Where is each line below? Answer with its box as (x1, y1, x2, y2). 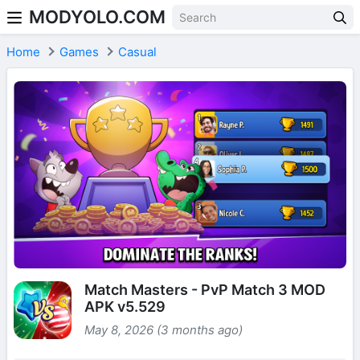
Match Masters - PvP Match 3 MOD (84, 280, 325, 298)
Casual (118, 44, 157, 59)
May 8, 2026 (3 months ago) (84, 321, 243, 337)
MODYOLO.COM (29, 6, 166, 27)
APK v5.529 (84, 297, 166, 315)
